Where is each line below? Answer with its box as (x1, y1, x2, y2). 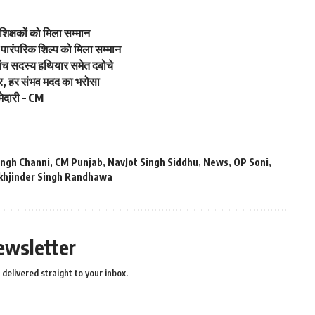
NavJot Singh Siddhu (108, 155, 198, 168)
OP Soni (233, 155, 269, 168)
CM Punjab (55, 155, 103, 168)
